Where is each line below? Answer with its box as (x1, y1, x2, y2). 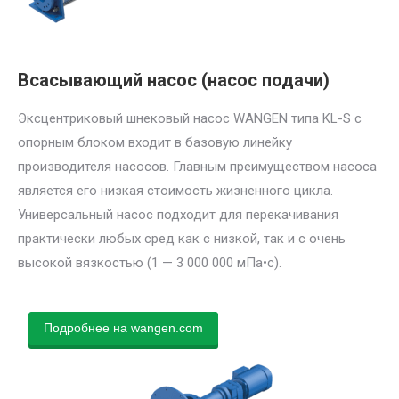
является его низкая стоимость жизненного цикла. (18, 182, 333, 199)
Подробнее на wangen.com (44, 320, 203, 335)
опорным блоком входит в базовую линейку (18, 134, 292, 151)
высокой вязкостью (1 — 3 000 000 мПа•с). (18, 254, 281, 271)
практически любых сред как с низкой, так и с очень (18, 230, 346, 247)
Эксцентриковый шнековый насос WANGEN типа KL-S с (18, 110, 362, 126)
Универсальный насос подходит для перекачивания (18, 206, 338, 223)
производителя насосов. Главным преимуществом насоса (18, 158, 377, 175)
